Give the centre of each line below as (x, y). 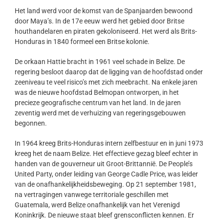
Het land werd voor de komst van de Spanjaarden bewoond (103, 11)
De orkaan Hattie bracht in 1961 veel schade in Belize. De (99, 61)
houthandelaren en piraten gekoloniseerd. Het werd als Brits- (106, 31)
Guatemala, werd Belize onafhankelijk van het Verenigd (97, 205)
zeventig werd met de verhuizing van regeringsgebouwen (100, 113)
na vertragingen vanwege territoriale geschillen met (91, 194)
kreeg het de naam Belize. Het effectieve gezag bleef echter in (106, 153)
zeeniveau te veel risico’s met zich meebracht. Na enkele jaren (106, 82)
